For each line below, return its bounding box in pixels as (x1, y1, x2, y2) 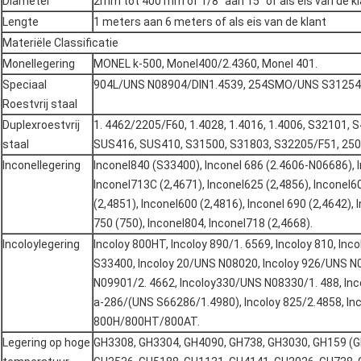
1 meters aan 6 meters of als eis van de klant (93, 15, 326, 29)
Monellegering (2, 57, 75, 71)
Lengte (2, 15, 39, 29)
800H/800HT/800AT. (93, 315, 200, 329)
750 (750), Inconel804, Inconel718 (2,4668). (93, 217, 313, 230)
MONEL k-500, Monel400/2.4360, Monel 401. (93, 57, 317, 71)
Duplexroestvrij (2, 118, 80, 132)
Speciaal (2, 78, 47, 92)
